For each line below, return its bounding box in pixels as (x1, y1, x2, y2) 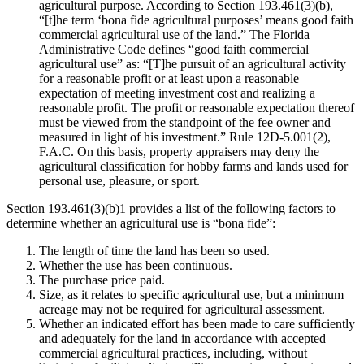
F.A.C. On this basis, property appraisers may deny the (39, 144, 319, 158)
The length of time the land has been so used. (39, 243, 270, 258)
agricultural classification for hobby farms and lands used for (39, 158, 348, 173)
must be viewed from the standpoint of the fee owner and (39, 115, 331, 129)
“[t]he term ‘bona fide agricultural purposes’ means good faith (39, 12, 353, 27)
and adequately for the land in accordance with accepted (39, 331, 326, 345)
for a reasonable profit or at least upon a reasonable (39, 71, 299, 85)
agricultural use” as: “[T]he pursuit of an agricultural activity (39, 56, 346, 71)
